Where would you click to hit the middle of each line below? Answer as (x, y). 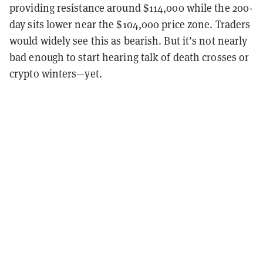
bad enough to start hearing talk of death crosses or (129, 57)
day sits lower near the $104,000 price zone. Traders (130, 24)
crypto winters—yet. (56, 74)
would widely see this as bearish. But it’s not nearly (129, 41)
